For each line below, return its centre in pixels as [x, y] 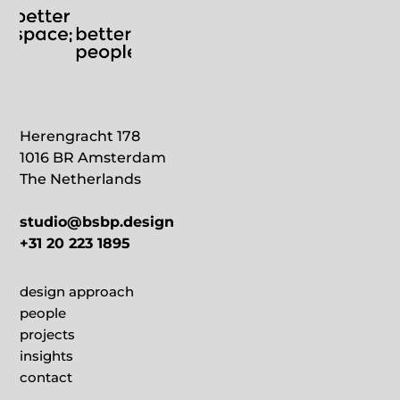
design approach [77, 292]
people [43, 313]
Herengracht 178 [80, 137]
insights [47, 356]
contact [46, 378]
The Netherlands [81, 179]
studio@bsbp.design [97, 222]
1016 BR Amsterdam [93, 158]
